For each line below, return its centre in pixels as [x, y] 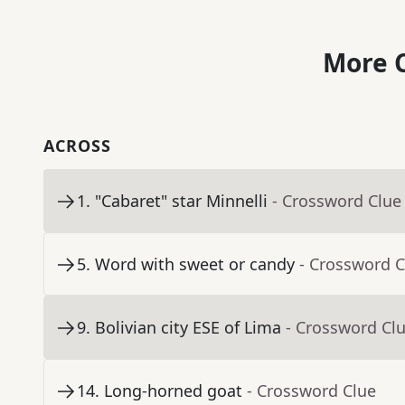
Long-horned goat [173, 391]
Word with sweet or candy [195, 264]
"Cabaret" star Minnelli [181, 201]
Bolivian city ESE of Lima [188, 328]
